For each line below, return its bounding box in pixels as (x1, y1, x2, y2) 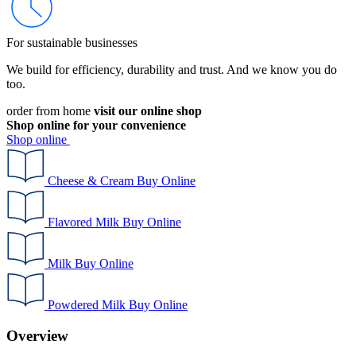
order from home (6, 103, 94, 118)
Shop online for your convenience (6, 118, 186, 132)
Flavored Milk (48, 215, 119, 229)
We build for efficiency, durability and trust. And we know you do (6, 62, 337, 76)
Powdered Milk (48, 297, 126, 311)
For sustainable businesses (6, 35, 137, 49)
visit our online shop (94, 103, 202, 118)
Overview (6, 327, 68, 344)
